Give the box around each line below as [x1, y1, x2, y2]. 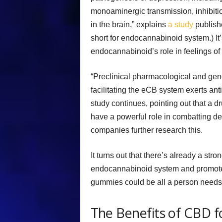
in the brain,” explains [90, 20, 168, 29]
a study [167, 20, 193, 29]
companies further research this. [90, 126, 203, 135]
